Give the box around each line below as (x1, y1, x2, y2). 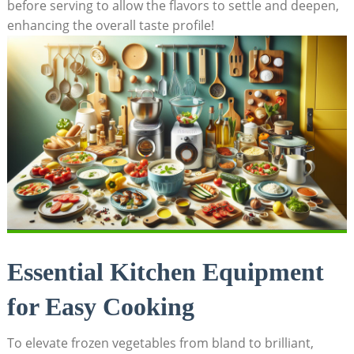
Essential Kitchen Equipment (6, 257, 324, 286)
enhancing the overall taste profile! (6, 17, 214, 35)
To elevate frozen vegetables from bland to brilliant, (6, 333, 314, 352)
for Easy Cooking (6, 292, 194, 321)
